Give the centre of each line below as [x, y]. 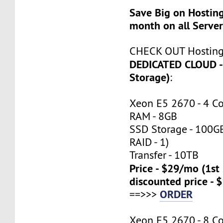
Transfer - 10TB [164, 155]
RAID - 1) [149, 142]
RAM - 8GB [154, 116]
